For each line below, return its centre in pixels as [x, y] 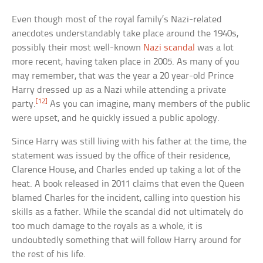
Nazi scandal [169, 48]
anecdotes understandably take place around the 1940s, [125, 34]
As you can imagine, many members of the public [149, 104]
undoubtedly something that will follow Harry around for [127, 241]
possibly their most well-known [78, 48]
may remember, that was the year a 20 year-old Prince [123, 76]
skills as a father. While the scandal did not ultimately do [128, 213]
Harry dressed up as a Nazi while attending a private [119, 90]
